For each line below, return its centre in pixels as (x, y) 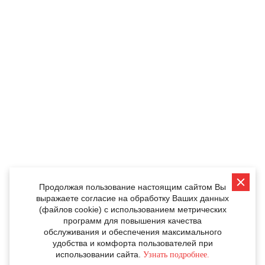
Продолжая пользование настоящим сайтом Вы (132, 187)
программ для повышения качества (132, 221)
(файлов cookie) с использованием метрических (132, 209)
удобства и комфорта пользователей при (132, 243)
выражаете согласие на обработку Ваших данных (132, 198)
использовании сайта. (99, 254)
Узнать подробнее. (176, 255)
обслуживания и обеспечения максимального (132, 232)
